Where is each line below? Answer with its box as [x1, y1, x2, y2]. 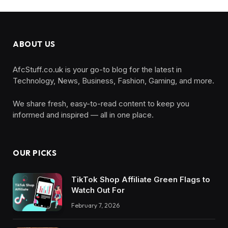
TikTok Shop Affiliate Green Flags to [71, 175, 210, 185]
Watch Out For [71, 185, 125, 195]
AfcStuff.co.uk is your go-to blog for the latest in [13, 65, 182, 75]
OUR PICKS [13, 148, 57, 158]
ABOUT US [13, 39, 55, 49]
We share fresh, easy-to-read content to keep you [13, 99, 189, 109]
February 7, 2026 [71, 202, 120, 210]
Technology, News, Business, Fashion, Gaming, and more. [13, 76, 214, 86]
